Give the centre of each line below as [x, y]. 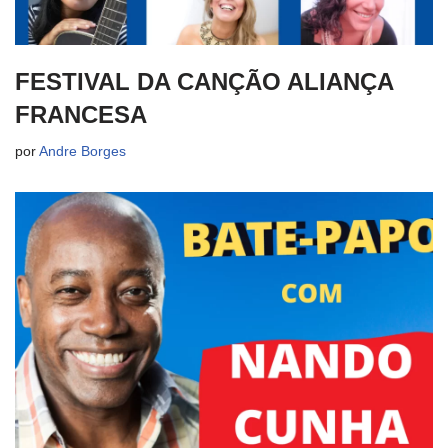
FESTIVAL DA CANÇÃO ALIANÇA [204, 82]
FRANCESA [81, 115]
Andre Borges [82, 152]
